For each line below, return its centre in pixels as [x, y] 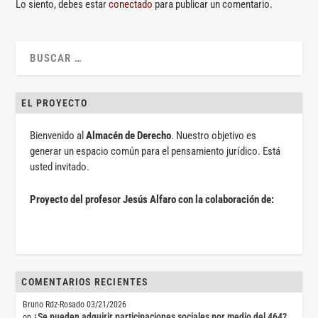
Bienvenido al [58, 136]
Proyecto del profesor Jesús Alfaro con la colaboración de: [152, 200]
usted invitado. [60, 167]
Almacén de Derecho [129, 136]
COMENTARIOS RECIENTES [85, 282]
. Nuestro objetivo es [214, 136]
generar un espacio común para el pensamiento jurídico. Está [155, 152]
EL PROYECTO [55, 103]
